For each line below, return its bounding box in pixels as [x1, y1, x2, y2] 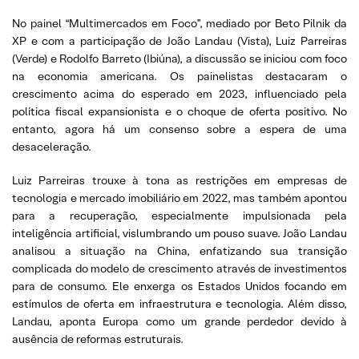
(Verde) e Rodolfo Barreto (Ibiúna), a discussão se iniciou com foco [12, 51, 347, 66]
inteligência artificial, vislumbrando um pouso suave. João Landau [12, 226, 347, 240]
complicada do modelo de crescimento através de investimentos [12, 261, 347, 276]
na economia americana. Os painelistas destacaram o [12, 69, 347, 83]
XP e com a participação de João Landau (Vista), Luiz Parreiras [12, 34, 347, 48]
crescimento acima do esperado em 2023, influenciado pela [12, 87, 347, 101]
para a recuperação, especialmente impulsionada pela [12, 208, 347, 223]
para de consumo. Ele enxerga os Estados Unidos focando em [12, 279, 347, 293]
